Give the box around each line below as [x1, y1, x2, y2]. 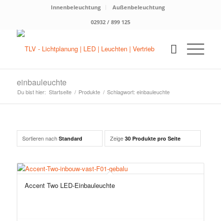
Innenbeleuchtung [51, 3, 101, 11]
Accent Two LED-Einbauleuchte [24, 181, 115, 190]
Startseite [48, 88, 72, 96]
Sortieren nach [22, 134, 59, 142]
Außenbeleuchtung [112, 3, 165, 11]
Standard [58, 135, 82, 142]
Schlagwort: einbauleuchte [107, 88, 170, 96]
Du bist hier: [17, 88, 46, 96]
